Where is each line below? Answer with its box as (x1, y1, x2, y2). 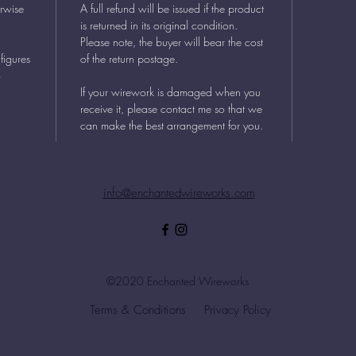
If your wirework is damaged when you (80, 84, 261, 99)
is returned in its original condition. (80, 17, 241, 33)
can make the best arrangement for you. (80, 118, 263, 133)
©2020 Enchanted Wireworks (106, 273, 249, 288)
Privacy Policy (204, 302, 271, 318)
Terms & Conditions (89, 302, 186, 318)
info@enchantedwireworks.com (103, 185, 255, 201)
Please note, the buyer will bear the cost (80, 34, 263, 49)
